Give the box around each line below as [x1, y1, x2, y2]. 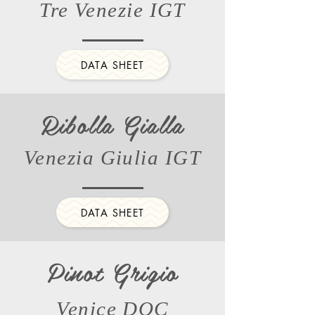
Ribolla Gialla [41, 105, 184, 143]
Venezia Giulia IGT [23, 146, 202, 169]
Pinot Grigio [46, 252, 179, 291]
